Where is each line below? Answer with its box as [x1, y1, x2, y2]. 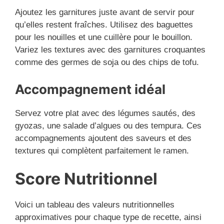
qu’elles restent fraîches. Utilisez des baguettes [15, 20, 193, 30]
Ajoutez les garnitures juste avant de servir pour [15, 7, 194, 17]
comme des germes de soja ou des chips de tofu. [15, 57, 199, 67]
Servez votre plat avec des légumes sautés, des [15, 108, 195, 118]
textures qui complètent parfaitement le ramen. [15, 145, 189, 155]
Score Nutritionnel [15, 169, 157, 189]
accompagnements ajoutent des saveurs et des [15, 133, 191, 143]
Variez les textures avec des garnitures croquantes [15, 45, 205, 55]
